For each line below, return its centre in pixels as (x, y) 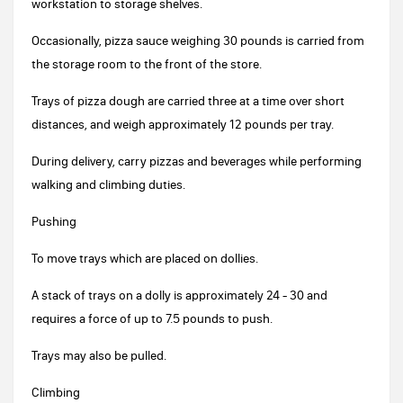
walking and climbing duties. (108, 184)
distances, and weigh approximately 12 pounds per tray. (183, 124)
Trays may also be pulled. (99, 355)
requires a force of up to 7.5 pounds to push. (152, 318)
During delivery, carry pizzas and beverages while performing (197, 161)
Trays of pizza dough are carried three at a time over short (188, 101)
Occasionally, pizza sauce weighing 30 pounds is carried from (198, 40)
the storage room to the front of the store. (147, 64)
